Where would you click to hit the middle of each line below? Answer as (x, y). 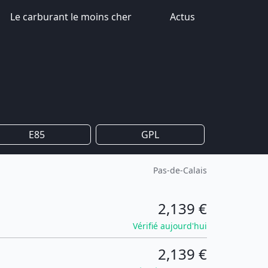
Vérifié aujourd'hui (170, 226)
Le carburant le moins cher (71, 17)
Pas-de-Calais (180, 170)
